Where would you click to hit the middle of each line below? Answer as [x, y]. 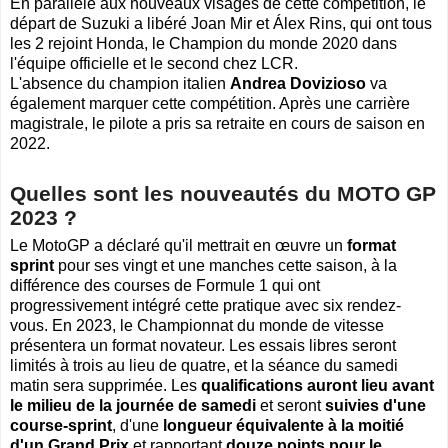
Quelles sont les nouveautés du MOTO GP [223, 193]
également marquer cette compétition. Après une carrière [210, 103]
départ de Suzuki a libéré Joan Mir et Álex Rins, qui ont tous [221, 23]
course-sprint [61, 426]
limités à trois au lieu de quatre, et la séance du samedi [204, 366]
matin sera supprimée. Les [105, 386]
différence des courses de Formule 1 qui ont [165, 286]
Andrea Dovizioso [298, 83]
